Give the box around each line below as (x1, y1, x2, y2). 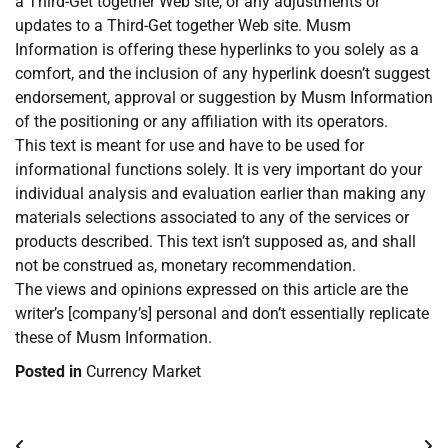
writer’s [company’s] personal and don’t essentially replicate (15, 304, 429, 324)
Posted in (15, 362, 86, 382)
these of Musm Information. (15, 328, 212, 348)
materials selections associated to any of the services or (15, 208, 409, 228)
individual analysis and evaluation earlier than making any (15, 184, 426, 204)
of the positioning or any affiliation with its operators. (15, 112, 388, 132)
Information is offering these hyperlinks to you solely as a (15, 40, 419, 60)
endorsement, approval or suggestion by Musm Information (15, 88, 433, 108)
